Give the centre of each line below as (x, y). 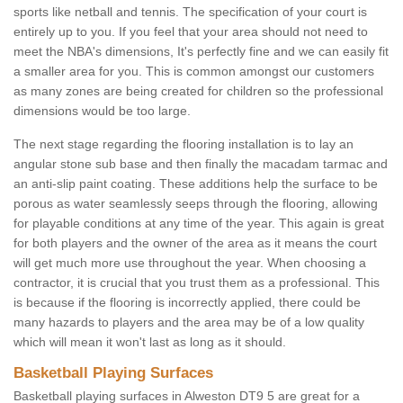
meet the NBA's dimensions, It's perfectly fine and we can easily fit (201, 52)
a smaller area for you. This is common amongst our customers (194, 72)
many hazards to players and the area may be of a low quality (189, 322)
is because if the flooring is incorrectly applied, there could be (187, 303)
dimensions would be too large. (104, 111)
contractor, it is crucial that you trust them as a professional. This (197, 283)
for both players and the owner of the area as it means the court (195, 243)
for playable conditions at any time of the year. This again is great (199, 224)
